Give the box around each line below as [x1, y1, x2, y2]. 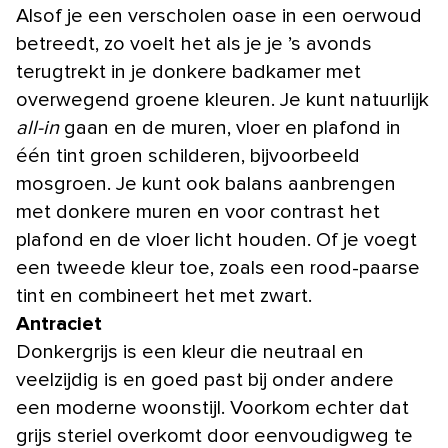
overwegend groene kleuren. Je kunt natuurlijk [16, 90, 429, 111]
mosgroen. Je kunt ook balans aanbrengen [16, 174, 396, 195]
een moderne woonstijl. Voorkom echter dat [16, 398, 409, 419]
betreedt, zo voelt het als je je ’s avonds [16, 34, 372, 55]
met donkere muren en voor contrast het [16, 202, 380, 223]
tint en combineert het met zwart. [16, 286, 312, 307]
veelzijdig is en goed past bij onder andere [16, 370, 394, 391]
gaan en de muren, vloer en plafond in [59, 118, 401, 139]
